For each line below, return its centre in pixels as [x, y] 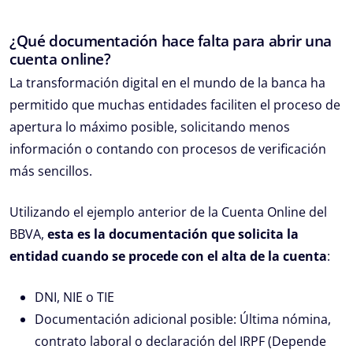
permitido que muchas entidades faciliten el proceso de [175, 104]
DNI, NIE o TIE [74, 297]
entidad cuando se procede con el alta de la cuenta [168, 256]
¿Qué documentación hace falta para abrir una [171, 40]
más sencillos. [51, 171]
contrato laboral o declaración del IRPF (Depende [180, 341]
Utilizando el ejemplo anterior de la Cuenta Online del [168, 212]
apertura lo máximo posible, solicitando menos [150, 126]
